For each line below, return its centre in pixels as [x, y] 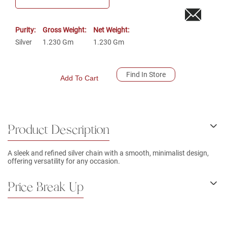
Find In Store [146, 74]
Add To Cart [79, 78]
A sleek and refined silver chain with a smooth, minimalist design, [108, 153]
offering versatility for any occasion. [64, 161]
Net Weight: [111, 30]
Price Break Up [46, 187]
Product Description [59, 130]
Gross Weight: [64, 30]
